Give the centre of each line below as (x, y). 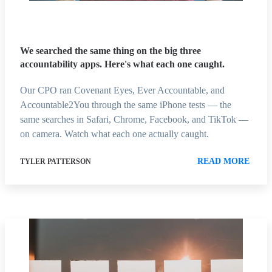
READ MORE (223, 161)
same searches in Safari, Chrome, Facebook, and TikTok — (134, 120)
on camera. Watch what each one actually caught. (114, 134)
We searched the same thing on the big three (110, 51)
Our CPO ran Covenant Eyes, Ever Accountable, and (122, 90)
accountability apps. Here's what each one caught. (122, 64)
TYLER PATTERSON (56, 162)
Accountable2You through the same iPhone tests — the (126, 105)
